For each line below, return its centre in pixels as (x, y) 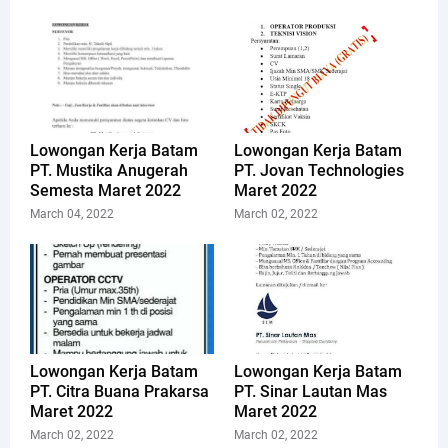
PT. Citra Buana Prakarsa (119, 391)
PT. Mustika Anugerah (109, 170)
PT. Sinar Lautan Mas (310, 391)
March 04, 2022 (72, 213)
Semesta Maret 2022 (105, 190)
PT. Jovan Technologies (319, 170)
